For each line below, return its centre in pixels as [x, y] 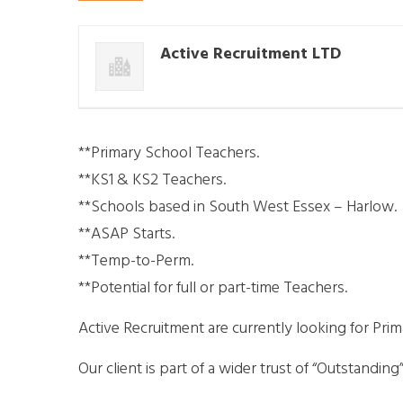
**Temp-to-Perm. [136, 261]
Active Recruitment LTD [251, 54]
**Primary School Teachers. [169, 153]
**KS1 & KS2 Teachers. [152, 180]
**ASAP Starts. [126, 234]
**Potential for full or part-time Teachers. [213, 288]
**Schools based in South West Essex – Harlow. [237, 207]
